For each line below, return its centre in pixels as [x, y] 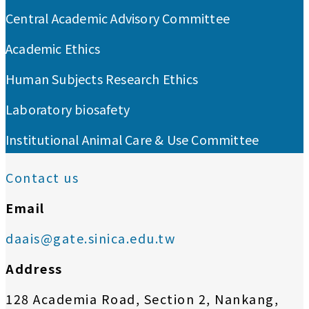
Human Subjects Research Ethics [102, 79]
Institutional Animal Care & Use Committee [132, 140]
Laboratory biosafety [68, 109]
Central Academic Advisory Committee [118, 18]
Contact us [42, 178]
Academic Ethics [53, 49]
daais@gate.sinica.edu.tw [90, 238]
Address [34, 269]
